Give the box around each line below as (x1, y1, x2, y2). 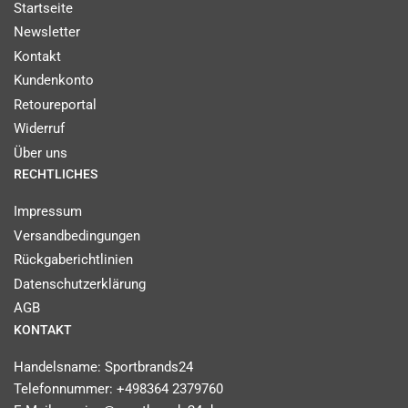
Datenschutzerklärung (14, 275, 146, 292)
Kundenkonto (14, 72, 94, 89)
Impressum (14, 203, 82, 220)
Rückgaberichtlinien (14, 251, 133, 269)
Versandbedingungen (14, 227, 140, 244)
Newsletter (14, 24, 80, 41)
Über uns (14, 144, 67, 161)
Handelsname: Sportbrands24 (14, 358, 193, 375)
